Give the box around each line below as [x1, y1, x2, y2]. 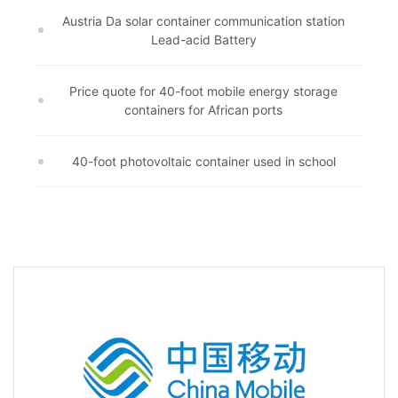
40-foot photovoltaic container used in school [71, 154, 336, 169]
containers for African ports [124, 102, 283, 117]
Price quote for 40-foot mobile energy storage [69, 84, 338, 99]
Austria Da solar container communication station [62, 13, 345, 28]
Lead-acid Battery [150, 32, 257, 47]
